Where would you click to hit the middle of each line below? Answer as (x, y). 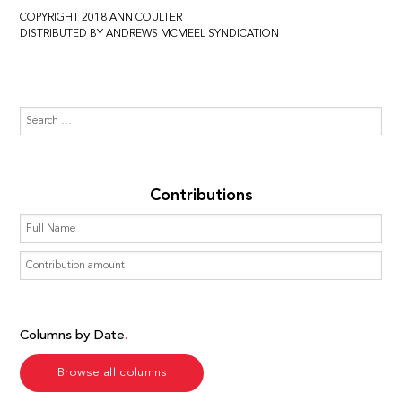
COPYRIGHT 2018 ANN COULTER (101, 17)
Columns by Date (73, 336)
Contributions (201, 195)
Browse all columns (112, 372)
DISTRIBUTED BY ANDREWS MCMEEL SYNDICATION (150, 34)
